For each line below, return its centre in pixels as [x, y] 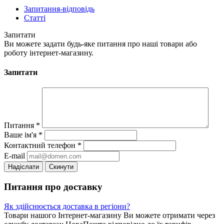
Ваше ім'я [21, 135]
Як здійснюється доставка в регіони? [67, 206]
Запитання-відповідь [59, 8]
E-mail [14, 156]
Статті [35, 17]
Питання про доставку [53, 187]
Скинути [61, 167]
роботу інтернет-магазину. [49, 52]
